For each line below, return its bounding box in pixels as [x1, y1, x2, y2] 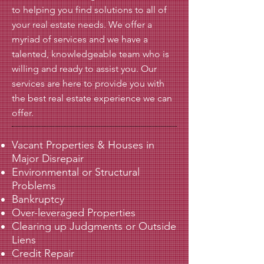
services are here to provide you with [12, 78, 164, 89]
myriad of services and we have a [12, 34, 148, 45]
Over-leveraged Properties [12, 206, 136, 219]
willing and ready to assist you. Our [12, 63, 157, 74]
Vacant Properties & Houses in [12, 138, 154, 151]
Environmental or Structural [12, 166, 140, 179]
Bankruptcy [12, 193, 64, 206]
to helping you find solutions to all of [12, 4, 167, 15]
